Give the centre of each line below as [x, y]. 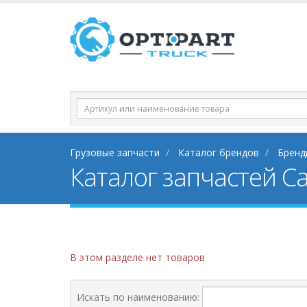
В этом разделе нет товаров [137, 257]
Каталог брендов [219, 152]
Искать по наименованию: [138, 297]
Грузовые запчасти [115, 152]
